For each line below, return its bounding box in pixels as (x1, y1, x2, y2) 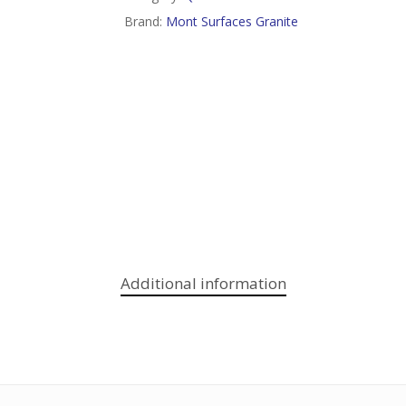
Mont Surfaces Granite (165, 13, 298, 30)
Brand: (123, 13, 166, 30)
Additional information (120, 273, 286, 295)
